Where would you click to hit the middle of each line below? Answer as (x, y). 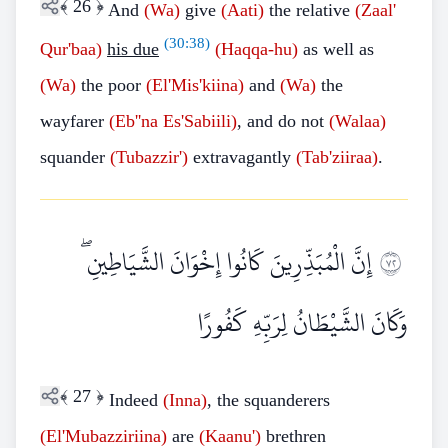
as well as (336, 49)
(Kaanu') (230, 436)
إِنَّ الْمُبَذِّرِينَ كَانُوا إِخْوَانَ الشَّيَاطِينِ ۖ (226, 262)
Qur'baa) (71, 49)
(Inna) (185, 400)
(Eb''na (133, 121)
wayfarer (74, 121)
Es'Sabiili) (200, 121)
